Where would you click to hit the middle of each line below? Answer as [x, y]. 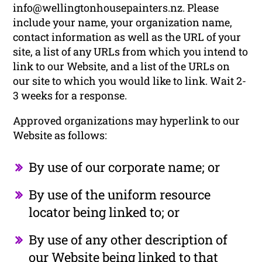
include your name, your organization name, [123, 22]
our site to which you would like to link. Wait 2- [130, 80]
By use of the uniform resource [120, 194]
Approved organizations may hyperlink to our [127, 120]
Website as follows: [60, 135]
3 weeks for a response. [70, 95]
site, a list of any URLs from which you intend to [131, 51]
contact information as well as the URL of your [127, 37]
